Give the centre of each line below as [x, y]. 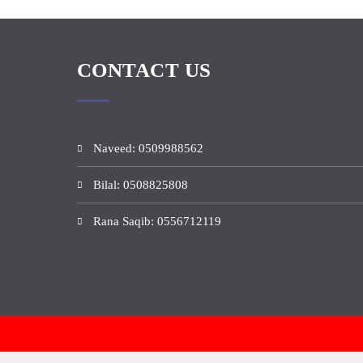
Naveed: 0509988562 [148, 148]
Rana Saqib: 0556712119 [157, 221]
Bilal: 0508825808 [140, 185]
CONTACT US [144, 70]
